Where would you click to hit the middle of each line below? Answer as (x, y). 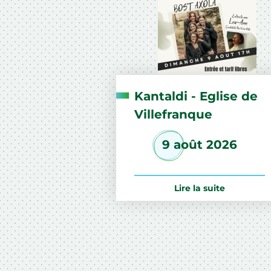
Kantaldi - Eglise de (196, 96)
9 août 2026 (200, 144)
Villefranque (173, 114)
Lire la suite (200, 188)
